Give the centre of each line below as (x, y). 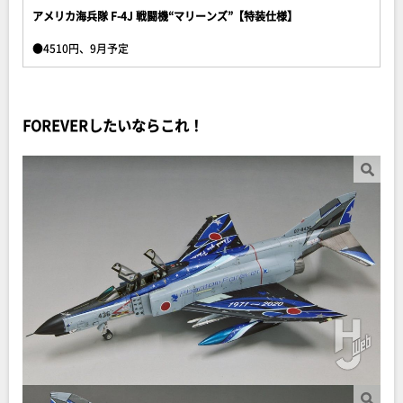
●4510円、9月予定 (81, 48)
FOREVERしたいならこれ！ (113, 125)
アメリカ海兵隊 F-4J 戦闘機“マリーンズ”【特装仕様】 (165, 15)
